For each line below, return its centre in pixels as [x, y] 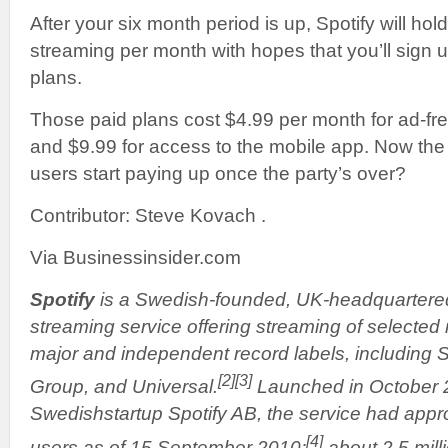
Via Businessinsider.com [135, 257]
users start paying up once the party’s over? [218, 173]
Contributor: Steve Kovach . [148, 215]
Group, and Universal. [124, 387]
